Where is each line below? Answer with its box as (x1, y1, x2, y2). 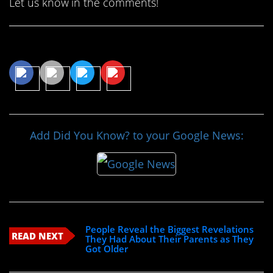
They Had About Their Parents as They (85, 232, 254, 245)
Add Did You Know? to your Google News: (29, 128, 244, 143)
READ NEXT (12, 229, 63, 242)
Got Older (85, 242, 129, 255)
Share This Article (9, 36, 133, 57)
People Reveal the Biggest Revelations (85, 222, 254, 235)
